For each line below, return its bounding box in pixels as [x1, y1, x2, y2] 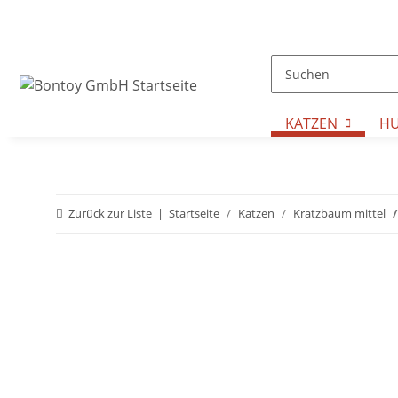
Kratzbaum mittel [293, 205, 386, 221]
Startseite [169, 205, 219, 221]
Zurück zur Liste [68, 205, 152, 221]
